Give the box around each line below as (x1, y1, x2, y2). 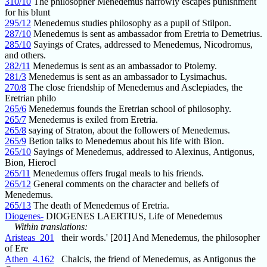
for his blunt (5, 7, 50, 18)
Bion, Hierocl (5, 157, 56, 168)
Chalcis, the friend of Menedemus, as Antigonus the (54, 254, 256, 265)
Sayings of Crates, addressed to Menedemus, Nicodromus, (31, 39, 253, 50)
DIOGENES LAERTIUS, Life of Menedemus (44, 211, 222, 222)
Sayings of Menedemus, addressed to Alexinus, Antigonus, (31, 147, 254, 157)
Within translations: (14, 222, 88, 232)
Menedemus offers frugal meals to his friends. (30, 168, 204, 179)
